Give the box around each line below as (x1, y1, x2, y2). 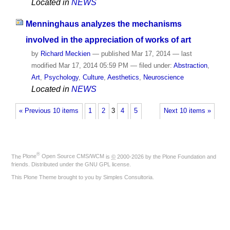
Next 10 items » (163, 107, 211, 115)
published (101, 50, 129, 58)
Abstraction (173, 62, 207, 70)
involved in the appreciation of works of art (25, 35, 191, 45)
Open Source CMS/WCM (40, 153, 104, 160)
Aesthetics (107, 73, 139, 82)
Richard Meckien (40, 50, 90, 58)
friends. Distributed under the (11, 161, 85, 168)
